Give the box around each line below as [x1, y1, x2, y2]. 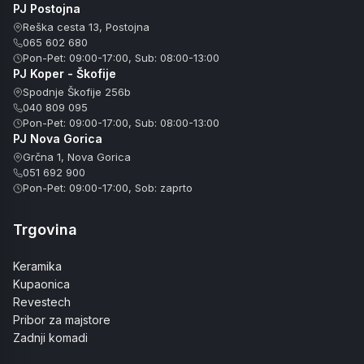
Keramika [13, 259, 62, 273]
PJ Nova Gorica [13, 132, 102, 145]
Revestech [13, 295, 71, 309]
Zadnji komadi [13, 331, 88, 344]
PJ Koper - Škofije [13, 67, 116, 80]
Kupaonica [13, 277, 70, 291]
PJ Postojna [13, 2, 80, 15]
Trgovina [13, 221, 77, 238]
